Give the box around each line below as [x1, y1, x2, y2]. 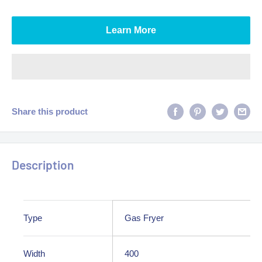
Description [12, 157, 74, 173]
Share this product [12, 106, 88, 116]
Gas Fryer [125, 212, 164, 223]
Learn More [106, 25, 156, 35]
